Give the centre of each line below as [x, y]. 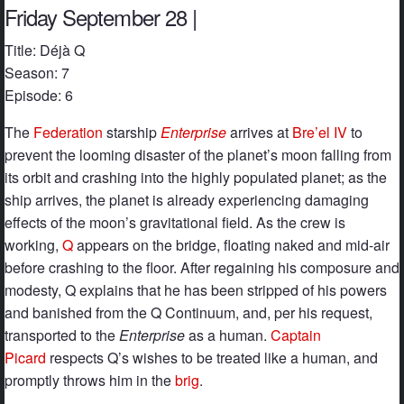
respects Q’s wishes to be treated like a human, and [212, 358]
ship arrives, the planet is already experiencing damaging [187, 200]
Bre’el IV [320, 133]
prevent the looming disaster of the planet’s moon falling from [198, 155]
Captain [296, 335]
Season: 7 [37, 73]
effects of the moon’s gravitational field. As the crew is [175, 223]
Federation [68, 133]
